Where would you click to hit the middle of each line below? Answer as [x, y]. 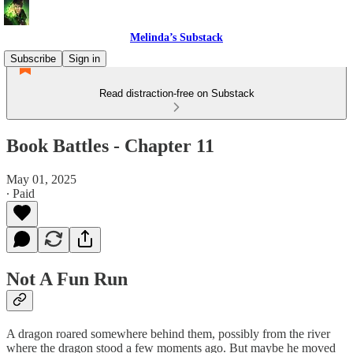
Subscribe [33, 59]
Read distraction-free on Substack [176, 93]
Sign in [84, 59]
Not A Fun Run [67, 279]
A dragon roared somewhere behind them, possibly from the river [168, 333]
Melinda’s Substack [176, 37]
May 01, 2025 [41, 179]
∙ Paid [20, 193]
